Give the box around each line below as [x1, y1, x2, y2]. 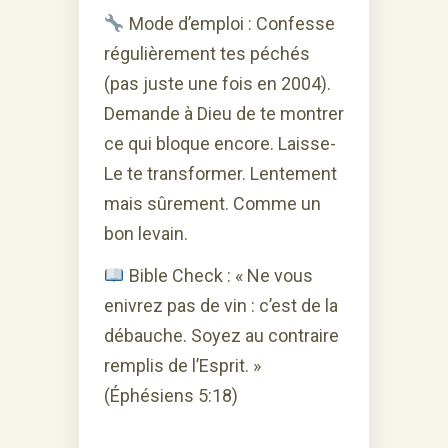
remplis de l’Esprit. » [104, 354, 261, 376]
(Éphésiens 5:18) [104, 384, 238, 406]
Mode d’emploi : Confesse [124, 12, 335, 34]
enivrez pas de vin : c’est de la [104, 294, 338, 316]
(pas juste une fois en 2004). [104, 72, 331, 94]
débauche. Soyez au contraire [104, 324, 339, 346]
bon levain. [104, 222, 188, 244]
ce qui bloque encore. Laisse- [104, 132, 336, 154]
